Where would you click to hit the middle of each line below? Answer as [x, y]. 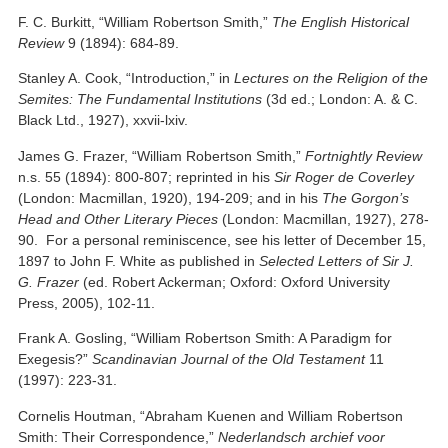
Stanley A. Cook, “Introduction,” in [126, 78]
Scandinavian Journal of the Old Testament [229, 359]
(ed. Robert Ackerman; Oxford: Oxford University [235, 281]
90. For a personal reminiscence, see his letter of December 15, [222, 239]
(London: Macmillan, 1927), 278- [324, 218]
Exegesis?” [55, 359]
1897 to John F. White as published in [139, 260]
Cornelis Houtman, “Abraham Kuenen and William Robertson [211, 415]
